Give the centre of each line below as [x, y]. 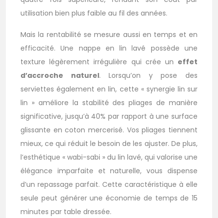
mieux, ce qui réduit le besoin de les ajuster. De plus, [109, 143]
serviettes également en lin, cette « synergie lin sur [109, 89]
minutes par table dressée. [66, 211]
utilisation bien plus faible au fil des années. [94, 13]
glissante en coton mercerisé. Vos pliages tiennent [109, 130]
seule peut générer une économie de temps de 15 [109, 198]
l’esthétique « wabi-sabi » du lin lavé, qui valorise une [109, 157]
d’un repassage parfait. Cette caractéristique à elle [109, 184]
